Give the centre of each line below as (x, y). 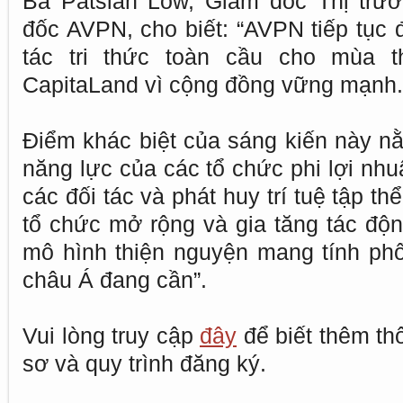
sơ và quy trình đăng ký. (144, 364)
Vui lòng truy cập (111, 336)
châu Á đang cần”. (115, 280)
